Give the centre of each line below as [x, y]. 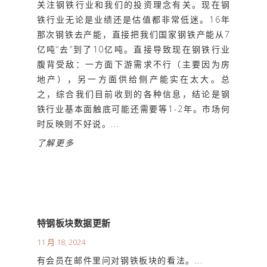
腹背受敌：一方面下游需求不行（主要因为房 [133, 64]
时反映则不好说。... [78, 124]
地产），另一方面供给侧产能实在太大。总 [133, 79]
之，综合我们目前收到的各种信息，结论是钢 [133, 94]
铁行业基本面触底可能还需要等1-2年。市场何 [133, 109]
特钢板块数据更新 [74, 223]
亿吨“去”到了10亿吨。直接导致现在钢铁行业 [133, 49]
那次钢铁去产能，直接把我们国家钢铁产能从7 [133, 35]
